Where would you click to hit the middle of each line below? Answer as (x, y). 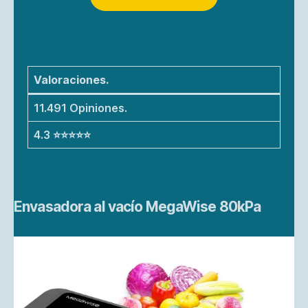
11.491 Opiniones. (80, 108)
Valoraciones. (71, 80)
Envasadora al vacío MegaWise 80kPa (137, 207)
